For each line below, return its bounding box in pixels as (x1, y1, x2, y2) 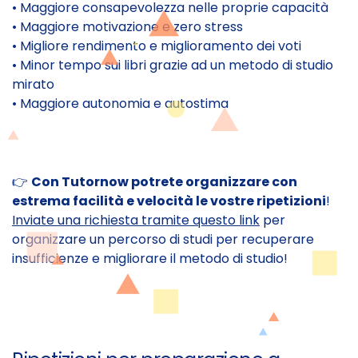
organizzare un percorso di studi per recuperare (12, 230, 314, 249)
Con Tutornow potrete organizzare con (31, 173, 297, 192)
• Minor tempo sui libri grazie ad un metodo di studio (12, 56, 333, 75)
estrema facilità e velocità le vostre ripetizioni (12, 192, 326, 211)
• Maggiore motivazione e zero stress (12, 18, 243, 37)
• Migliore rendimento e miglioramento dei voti (12, 37, 301, 56)
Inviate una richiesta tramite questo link (12, 211, 260, 230)
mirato (12, 75, 54, 94)
